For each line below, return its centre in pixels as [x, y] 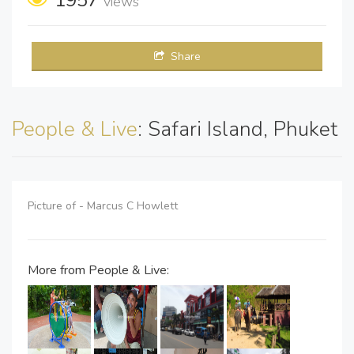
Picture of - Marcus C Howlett [104, 205]
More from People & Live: [98, 270]
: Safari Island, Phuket [237, 129]
